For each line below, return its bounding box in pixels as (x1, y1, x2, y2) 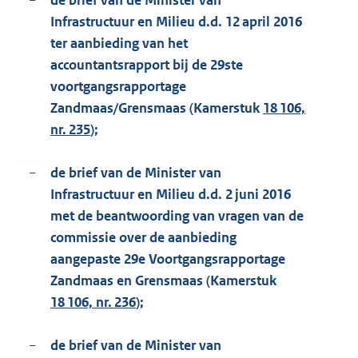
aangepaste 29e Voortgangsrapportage (50, 250, 285, 268)
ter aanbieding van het (50, 34, 188, 53)
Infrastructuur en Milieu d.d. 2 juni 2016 (50, 185, 291, 204)
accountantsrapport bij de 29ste (50, 56, 243, 74)
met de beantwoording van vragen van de (50, 207, 304, 225)
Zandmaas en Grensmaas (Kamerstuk (50, 272, 276, 290)
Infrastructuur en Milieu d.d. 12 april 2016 (50, 13, 302, 31)
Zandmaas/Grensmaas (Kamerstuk (50, 99, 263, 117)
